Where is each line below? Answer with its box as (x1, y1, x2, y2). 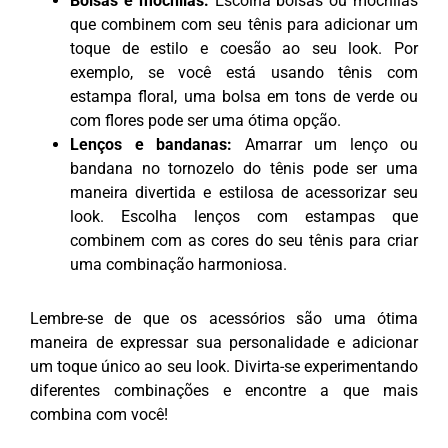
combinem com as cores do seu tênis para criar (70, 230, 418, 250)
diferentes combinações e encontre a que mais (30, 380, 418, 400)
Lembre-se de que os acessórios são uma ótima (30, 308, 418, 328)
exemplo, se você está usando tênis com (70, 62, 418, 82)
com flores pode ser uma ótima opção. (70, 110, 341, 130)
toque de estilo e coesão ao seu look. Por (70, 38, 418, 58)
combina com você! (30, 404, 168, 424)
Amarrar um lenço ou (232, 134, 418, 154)
